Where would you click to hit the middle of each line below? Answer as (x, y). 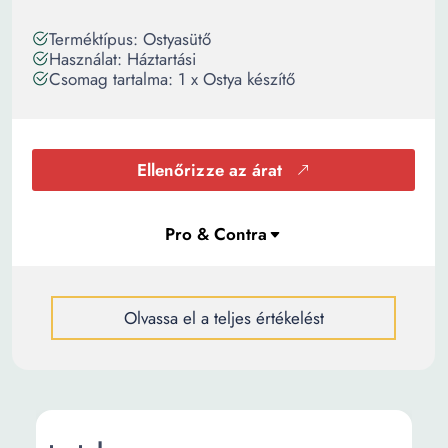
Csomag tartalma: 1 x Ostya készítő (172, 79)
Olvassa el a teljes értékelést (223, 318)
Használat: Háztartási (122, 59)
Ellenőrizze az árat (209, 170)
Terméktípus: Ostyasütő (130, 39)
